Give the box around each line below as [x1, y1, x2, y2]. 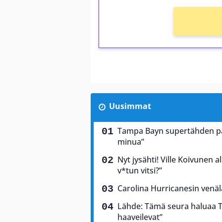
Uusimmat [109, 100, 151, 111]
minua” [117, 136, 144, 147]
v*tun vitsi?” [117, 165, 162, 176]
